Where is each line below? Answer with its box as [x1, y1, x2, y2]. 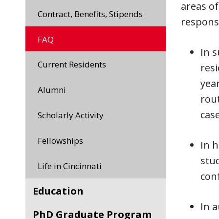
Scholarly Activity [42, 109, 104, 121]
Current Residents [43, 59, 106, 70]
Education [38, 184, 84, 197]
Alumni [43, 84, 66, 95]
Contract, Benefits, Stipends [43, 8, 143, 20]
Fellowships [42, 135, 83, 146]
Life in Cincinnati [42, 160, 102, 172]
